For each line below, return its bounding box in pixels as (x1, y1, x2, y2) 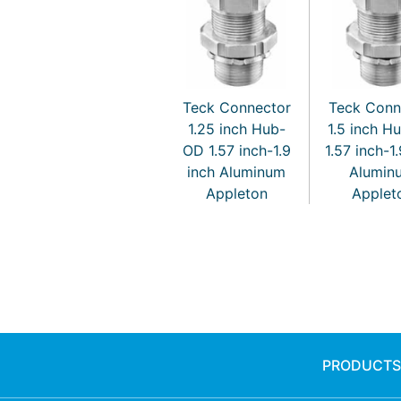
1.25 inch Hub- (187, 119, 286, 138)
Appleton (205, 183, 268, 202)
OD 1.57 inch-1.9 (182, 141, 291, 159)
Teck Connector (182, 98, 291, 116)
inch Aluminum (187, 162, 286, 181)
